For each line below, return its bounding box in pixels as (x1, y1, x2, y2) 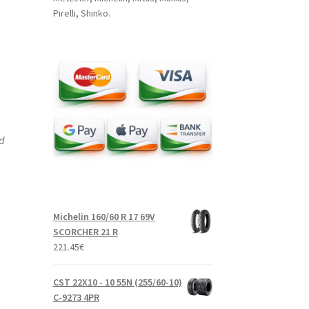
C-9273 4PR (52, 290, 99, 303)
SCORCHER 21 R (52, 225, 118, 238)
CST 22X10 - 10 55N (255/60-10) (52, 275, 182, 288)
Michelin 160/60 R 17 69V (52, 210, 155, 223)
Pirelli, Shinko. (52, 7, 110, 20)
